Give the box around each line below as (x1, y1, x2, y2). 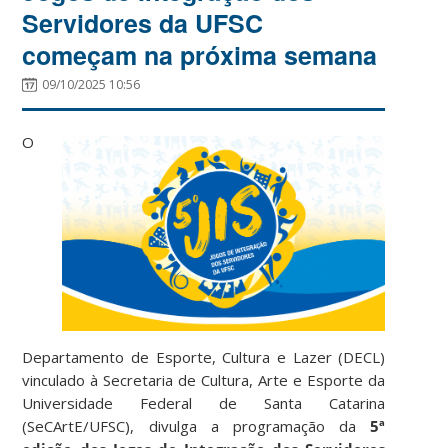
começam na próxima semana (22, 36, 378, 73)
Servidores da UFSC (22, 4, 264, 41)
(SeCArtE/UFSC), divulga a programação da (22, 415, 371, 436)
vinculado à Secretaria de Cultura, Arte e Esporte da (22, 369, 386, 390)
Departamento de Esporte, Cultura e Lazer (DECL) (22, 346, 386, 367)
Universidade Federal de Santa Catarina (22, 392, 386, 413)
